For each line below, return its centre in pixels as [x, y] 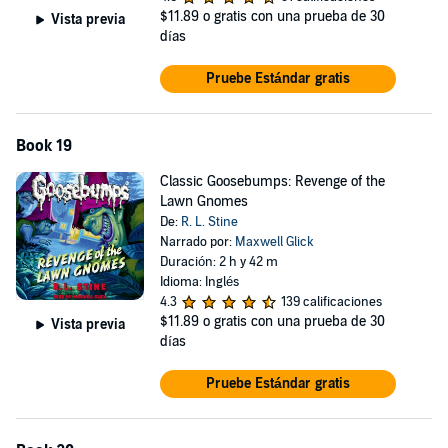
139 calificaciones [331, 302]
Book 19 [44, 146]
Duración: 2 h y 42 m [218, 262]
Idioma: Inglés [199, 282]
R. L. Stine [209, 222]
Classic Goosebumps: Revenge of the [272, 181]
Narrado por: [197, 242]
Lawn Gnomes [203, 201]
